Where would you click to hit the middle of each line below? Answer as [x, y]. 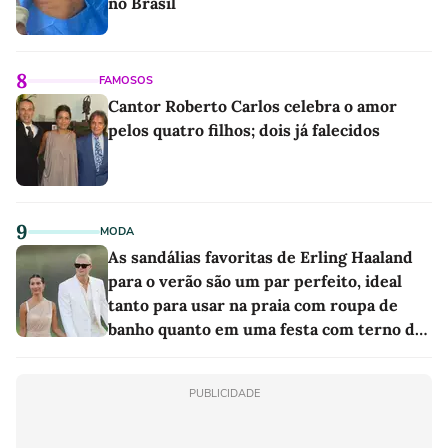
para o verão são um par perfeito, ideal [255, 280]
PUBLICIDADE [224, 393]
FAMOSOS [126, 80]
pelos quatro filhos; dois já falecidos [244, 129]
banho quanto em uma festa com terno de [266, 328]
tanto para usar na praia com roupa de [253, 304]
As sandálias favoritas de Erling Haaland [260, 256]
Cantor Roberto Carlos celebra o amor [252, 105]
